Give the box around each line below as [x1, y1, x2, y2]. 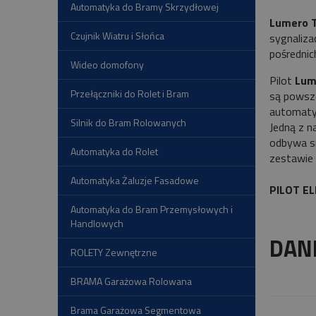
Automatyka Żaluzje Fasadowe [71, 173, 199, 188]
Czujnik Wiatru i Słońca [71, 28, 164, 44]
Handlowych [71, 216, 123, 231]
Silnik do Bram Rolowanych [71, 115, 186, 130]
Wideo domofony [71, 57, 144, 73]
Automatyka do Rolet [71, 144, 158, 159]
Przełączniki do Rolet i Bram [71, 86, 189, 102]
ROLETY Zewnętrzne [71, 245, 157, 260]
